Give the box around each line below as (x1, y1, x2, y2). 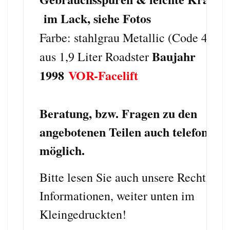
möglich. (40, 141, 85, 159)
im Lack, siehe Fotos (40, 9, 151, 27)
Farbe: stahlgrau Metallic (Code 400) (40, 29, 224, 46)
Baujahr (152, 47, 196, 65)
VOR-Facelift (64, 66, 138, 84)
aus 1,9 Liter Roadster (40, 48, 152, 65)
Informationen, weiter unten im (40, 187, 195, 204)
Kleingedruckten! (40, 205, 126, 222)
